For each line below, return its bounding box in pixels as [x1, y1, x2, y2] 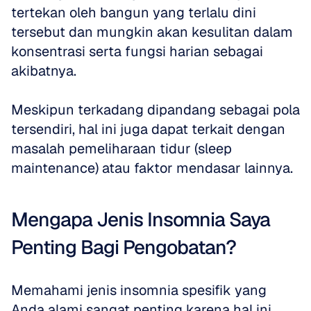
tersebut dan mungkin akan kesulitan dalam [11, 23, 293, 41]
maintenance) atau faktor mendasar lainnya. [11, 159, 293, 177]
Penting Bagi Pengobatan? [11, 235, 236, 260]
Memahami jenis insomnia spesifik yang [11, 281, 267, 299]
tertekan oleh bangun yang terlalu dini [11, 3, 256, 22]
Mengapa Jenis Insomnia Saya [11, 207, 270, 232]
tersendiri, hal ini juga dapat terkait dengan [11, 120, 285, 138]
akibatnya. [11, 62, 76, 80]
